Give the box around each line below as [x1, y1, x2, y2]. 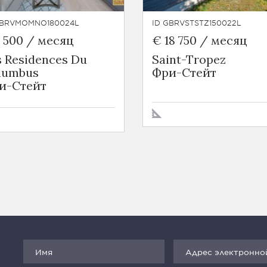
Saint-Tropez [152, 52, 226, 67]
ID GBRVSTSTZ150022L [152, 18, 241, 27]
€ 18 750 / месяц [152, 33, 247, 48]
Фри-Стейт [152, 65, 216, 80]
